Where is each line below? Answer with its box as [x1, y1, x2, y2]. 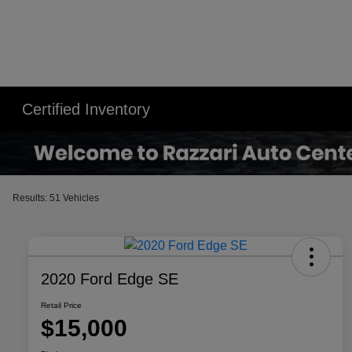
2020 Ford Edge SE [41, 270, 178, 288]
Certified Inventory [22, 101, 151, 118]
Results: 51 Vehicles [13, 192, 99, 203]
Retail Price [41, 301, 82, 310]
